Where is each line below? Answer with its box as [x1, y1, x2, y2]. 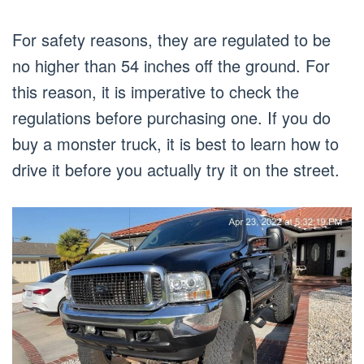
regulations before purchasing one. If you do [12, 106, 331, 130]
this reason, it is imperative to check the [12, 80, 299, 104]
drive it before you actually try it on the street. [12, 158, 340, 182]
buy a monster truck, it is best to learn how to [12, 132, 339, 156]
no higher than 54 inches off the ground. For [12, 54, 330, 78]
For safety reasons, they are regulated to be [12, 28, 331, 52]
